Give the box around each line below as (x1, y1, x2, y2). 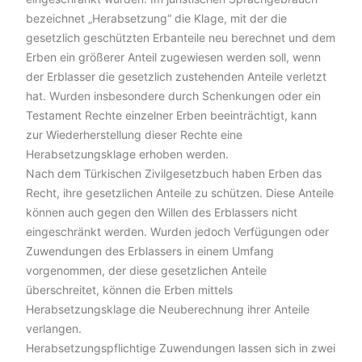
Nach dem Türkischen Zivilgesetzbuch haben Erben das (26, 166, 322, 180)
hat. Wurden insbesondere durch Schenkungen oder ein (26, 89, 321, 103)
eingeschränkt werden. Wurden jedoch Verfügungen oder (26, 225, 329, 238)
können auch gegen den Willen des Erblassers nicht (26, 205, 297, 219)
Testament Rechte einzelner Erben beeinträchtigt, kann (26, 108, 317, 122)
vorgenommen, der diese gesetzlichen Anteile (26, 263, 267, 277)
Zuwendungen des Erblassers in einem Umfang (26, 244, 274, 258)
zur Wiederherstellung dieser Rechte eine (26, 128, 242, 141)
